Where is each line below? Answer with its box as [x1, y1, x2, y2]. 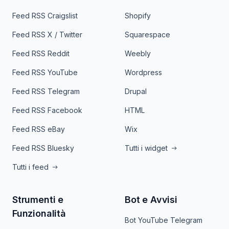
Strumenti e [12, 194, 64, 205]
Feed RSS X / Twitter [12, 30, 82, 39]
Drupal [125, 87, 147, 96]
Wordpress [125, 68, 162, 77]
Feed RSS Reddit [12, 49, 70, 58]
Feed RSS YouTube [12, 68, 78, 77]
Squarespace [125, 30, 170, 39]
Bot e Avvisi [125, 194, 177, 205]
